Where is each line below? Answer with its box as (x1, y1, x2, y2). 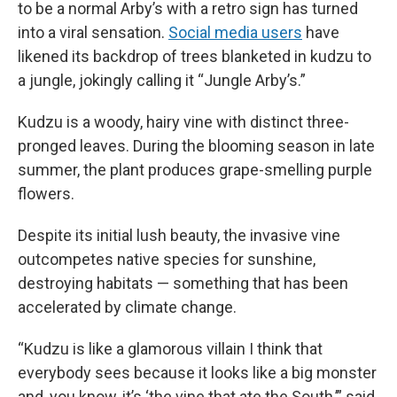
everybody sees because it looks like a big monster (18, 363, 377, 382)
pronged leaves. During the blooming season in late (18, 136, 375, 155)
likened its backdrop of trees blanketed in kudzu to (18, 47, 371, 66)
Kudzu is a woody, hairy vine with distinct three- (18, 113, 349, 131)
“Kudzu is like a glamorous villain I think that (18, 339, 323, 358)
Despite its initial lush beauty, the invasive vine (18, 226, 340, 245)
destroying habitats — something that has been (18, 274, 348, 292)
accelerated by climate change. (18, 298, 237, 316)
